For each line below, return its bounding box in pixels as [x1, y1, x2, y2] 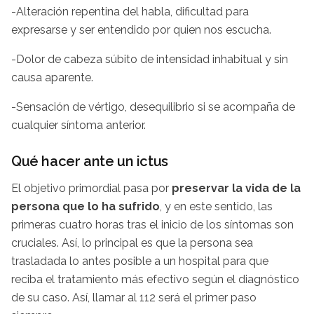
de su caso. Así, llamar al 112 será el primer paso [11, 290, 257, 304]
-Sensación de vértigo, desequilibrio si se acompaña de [11, 100, 295, 114]
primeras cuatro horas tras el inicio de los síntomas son [11, 217, 294, 231]
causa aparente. [11, 70, 93, 84]
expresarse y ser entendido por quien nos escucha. [11, 22, 271, 36]
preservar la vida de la [172, 181, 301, 195]
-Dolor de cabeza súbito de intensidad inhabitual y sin [11, 52, 288, 66]
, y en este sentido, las [160, 199, 273, 213]
